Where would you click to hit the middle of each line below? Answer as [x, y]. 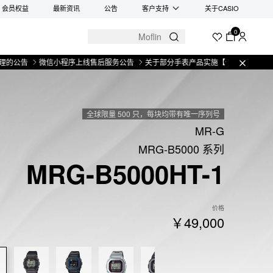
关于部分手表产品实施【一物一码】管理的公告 [192, 62]
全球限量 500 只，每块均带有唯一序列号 [153, 114]
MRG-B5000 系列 [181, 148]
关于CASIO [222, 8]
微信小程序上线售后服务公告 [57, 62]
